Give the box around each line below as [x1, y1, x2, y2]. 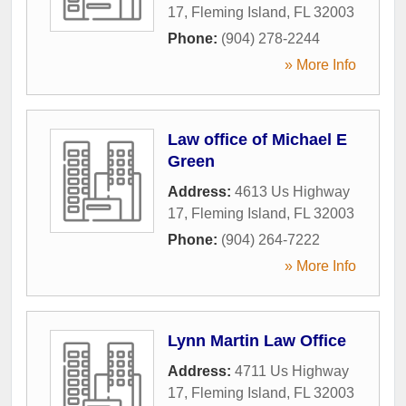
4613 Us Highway [235, 183, 350, 199]
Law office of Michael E [168, 130, 347, 149]
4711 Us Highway [235, 362, 349, 379]
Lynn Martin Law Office [168, 331, 346, 350]
